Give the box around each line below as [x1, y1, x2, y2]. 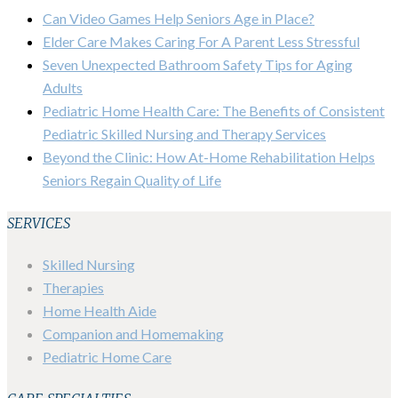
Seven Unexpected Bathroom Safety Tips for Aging [43, 56, 353, 74]
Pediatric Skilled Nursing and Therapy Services [43, 125, 326, 143]
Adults [43, 79, 83, 97]
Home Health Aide [43, 301, 156, 319]
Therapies [43, 278, 104, 296]
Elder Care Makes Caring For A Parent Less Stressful [43, 33, 360, 51]
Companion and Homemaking [43, 324, 224, 342]
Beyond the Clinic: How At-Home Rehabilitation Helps [43, 148, 375, 166]
